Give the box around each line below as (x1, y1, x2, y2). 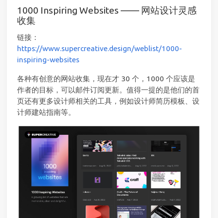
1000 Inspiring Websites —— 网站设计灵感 (17, 4, 197, 16)
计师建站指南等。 (17, 108, 75, 116)
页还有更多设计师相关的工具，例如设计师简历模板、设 (17, 96, 200, 105)
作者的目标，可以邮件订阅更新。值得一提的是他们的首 (17, 85, 200, 94)
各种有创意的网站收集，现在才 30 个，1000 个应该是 (17, 74, 195, 83)
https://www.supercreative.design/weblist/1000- (17, 44, 182, 53)
